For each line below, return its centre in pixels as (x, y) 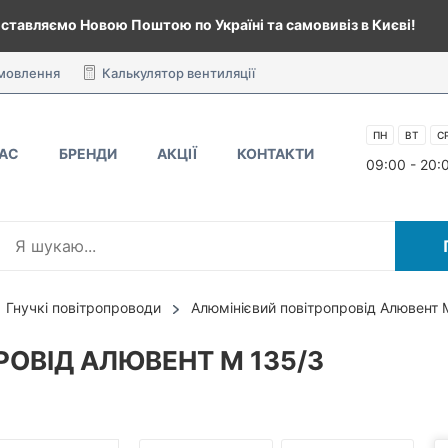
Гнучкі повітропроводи (84, 308)
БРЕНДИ (88, 153)
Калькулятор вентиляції (178, 73)
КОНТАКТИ (275, 153)
